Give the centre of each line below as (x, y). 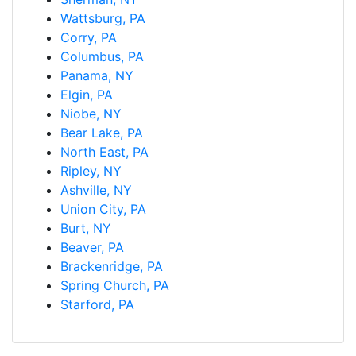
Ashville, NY (96, 190)
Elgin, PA (87, 94)
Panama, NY (97, 75)
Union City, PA (103, 209)
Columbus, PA (102, 56)
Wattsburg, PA (103, 18)
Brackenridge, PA (112, 266)
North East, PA (104, 151)
